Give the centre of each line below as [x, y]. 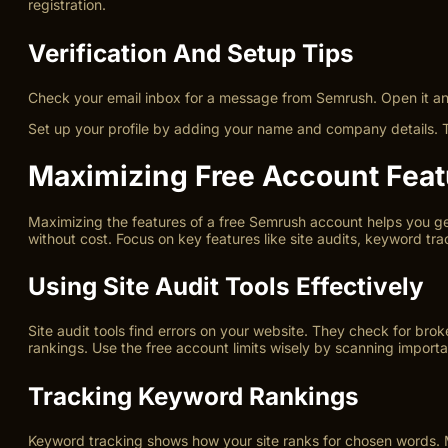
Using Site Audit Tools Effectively [226, 286]
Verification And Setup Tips [191, 52]
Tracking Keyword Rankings [193, 395]
